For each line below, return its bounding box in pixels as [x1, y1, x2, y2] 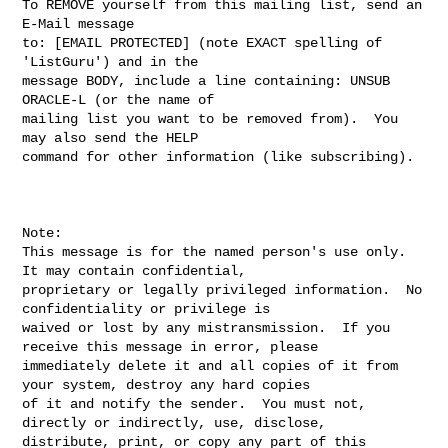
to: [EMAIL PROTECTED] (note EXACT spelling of [22, 34, 383, 51]
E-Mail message [22, 15, 135, 32]
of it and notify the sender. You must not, [22, 395, 367, 412]
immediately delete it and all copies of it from [22, 357, 399, 374]
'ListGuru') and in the [22, 53, 199, 70]
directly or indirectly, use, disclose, [22, 414, 335, 431]
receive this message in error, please [22, 338, 327, 355]
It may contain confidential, [22, 262, 255, 279]
